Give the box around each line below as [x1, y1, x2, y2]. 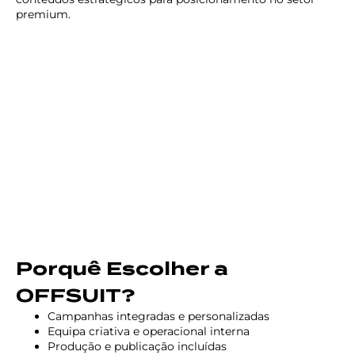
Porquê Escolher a [16, 257, 228, 280]
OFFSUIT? [16, 284, 136, 307]
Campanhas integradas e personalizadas [48, 308, 269, 323]
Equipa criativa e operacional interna [48, 323, 250, 338]
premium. [16, 6, 71, 21]
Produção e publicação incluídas [48, 338, 227, 353]
